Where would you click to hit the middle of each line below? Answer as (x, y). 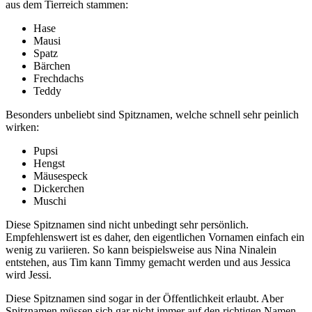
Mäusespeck (61, 175)
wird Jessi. (29, 274)
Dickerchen (59, 188)
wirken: (22, 127)
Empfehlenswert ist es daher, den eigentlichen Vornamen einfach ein (155, 237)
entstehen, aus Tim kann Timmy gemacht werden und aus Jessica (148, 262)
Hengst (49, 163)
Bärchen (52, 65)
